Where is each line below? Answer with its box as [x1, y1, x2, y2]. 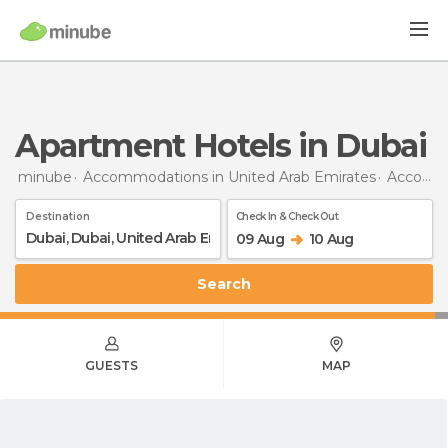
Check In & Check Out [236, 209, 338, 223]
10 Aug [308, 229, 354, 248]
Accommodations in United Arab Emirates [83, 167, 376, 186]
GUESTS [85, 357, 138, 373]
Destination [26, 209, 90, 223]
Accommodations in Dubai [387, 167, 422, 186]
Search [207, 274, 251, 293]
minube [18, 167, 72, 186]
